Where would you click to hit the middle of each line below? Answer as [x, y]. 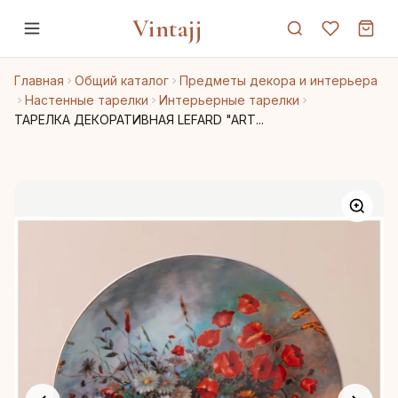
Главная [39, 80]
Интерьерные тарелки [229, 100]
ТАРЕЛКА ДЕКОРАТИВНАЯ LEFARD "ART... [139, 119]
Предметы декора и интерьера [279, 80]
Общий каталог [122, 80]
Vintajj [167, 28]
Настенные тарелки [87, 100]
